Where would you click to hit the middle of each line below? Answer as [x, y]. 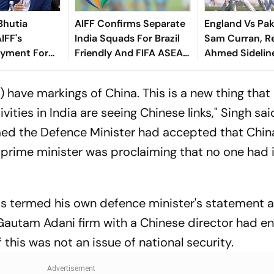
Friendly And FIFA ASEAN [132, 53]
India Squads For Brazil [127, 38]
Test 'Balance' [235, 82]
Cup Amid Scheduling [125, 67]
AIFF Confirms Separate [130, 23]
